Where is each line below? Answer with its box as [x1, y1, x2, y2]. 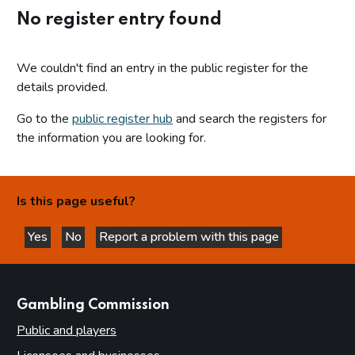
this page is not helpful [96, 243, 199, 261]
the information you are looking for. [17, 129, 206, 147]
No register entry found [17, 11, 222, 29]
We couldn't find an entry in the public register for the [17, 59, 308, 78]
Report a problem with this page [99, 228, 279, 246]
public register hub [72, 110, 173, 128]
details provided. [17, 78, 108, 97]
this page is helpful [60, 243, 142, 261]
